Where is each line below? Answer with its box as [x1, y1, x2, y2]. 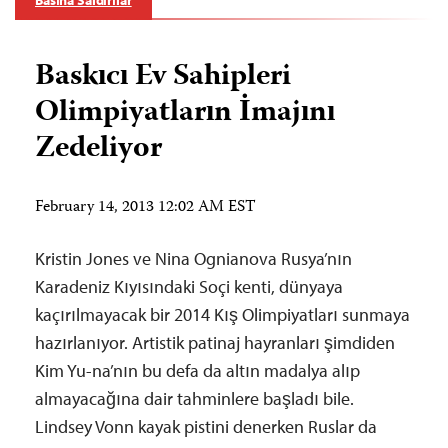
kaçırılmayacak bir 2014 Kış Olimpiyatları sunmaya [35, 303, 410, 326]
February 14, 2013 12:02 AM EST [35, 195, 256, 221]
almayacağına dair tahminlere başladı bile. [35, 387, 354, 410]
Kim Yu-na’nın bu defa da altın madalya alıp [35, 359, 360, 382]
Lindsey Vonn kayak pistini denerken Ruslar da [35, 415, 377, 438]
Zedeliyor [35, 125, 162, 174]
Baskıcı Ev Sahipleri [35, 53, 291, 102]
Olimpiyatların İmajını [35, 89, 335, 138]
